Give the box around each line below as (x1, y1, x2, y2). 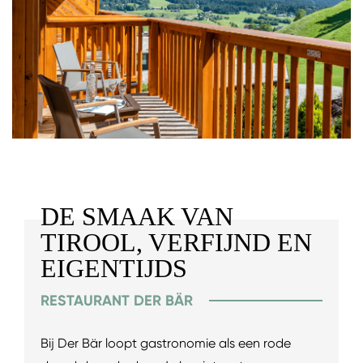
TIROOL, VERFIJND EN (41, 227, 312, 257)
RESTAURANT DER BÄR (41, 291, 193, 310)
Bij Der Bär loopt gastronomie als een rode (41, 335, 291, 351)
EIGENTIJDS (41, 253, 187, 283)
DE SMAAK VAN (41, 201, 233, 231)
